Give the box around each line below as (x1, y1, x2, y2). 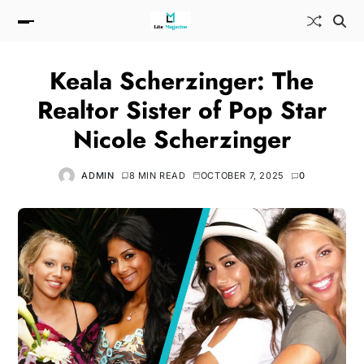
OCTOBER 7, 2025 (200, 169, 284, 181)
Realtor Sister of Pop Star (37, 92, 327, 128)
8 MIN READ (128, 169, 186, 181)
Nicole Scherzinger (72, 121, 291, 157)
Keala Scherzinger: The (50, 63, 314, 98)
